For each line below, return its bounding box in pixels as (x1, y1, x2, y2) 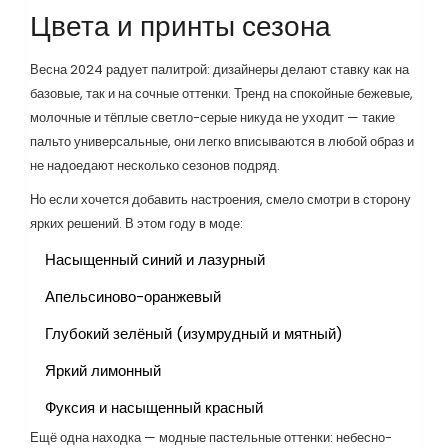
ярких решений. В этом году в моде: (30, 213, 243, 233)
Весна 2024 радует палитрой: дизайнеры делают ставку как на (30, 59, 409, 79)
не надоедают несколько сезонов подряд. (30, 155, 280, 175)
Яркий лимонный (45, 359, 161, 381)
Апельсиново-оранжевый (45, 285, 221, 307)
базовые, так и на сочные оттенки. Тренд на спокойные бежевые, (30, 83, 413, 103)
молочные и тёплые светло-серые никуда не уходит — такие (30, 107, 395, 127)
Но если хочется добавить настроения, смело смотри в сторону (30, 189, 411, 209)
